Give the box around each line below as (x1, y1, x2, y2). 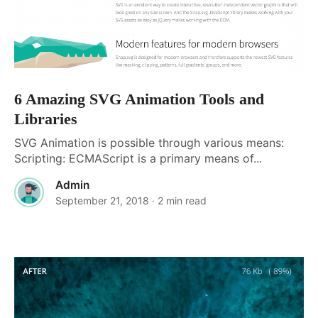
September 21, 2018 (55, 194, 149, 207)
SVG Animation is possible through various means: (14, 135, 284, 150)
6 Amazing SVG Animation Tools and (14, 89, 264, 108)
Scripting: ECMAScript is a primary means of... (14, 150, 262, 165)
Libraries (14, 109, 77, 128)
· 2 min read (152, 194, 207, 207)
